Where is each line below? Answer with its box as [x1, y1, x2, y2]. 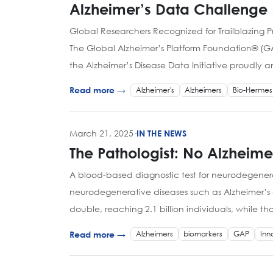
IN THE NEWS [136, 127, 186, 138]
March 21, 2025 [69, 127, 133, 139]
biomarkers [183, 229, 223, 239]
